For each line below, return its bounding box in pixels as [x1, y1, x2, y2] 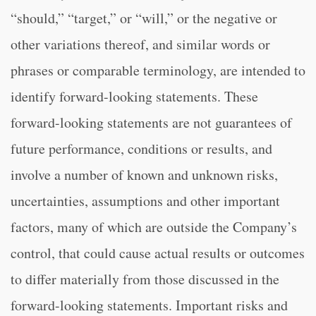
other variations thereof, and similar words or [11, 35, 270, 54]
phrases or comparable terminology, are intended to [11, 61, 305, 80]
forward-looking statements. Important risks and [11, 296, 288, 315]
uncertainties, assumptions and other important [11, 191, 280, 210]
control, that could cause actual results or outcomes [11, 243, 305, 262]
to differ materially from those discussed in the [11, 269, 279, 288]
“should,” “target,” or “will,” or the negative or [11, 8, 277, 28]
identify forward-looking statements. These [11, 87, 258, 106]
